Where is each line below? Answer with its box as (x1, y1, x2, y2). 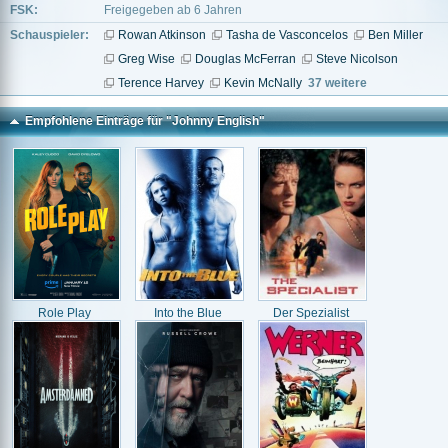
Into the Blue (153, 306, 222, 320)
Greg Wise (118, 52, 175, 66)
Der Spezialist (272, 306, 349, 320)
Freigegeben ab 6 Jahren (104, 3, 242, 17)
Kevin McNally (224, 76, 302, 90)
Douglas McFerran (195, 52, 296, 66)
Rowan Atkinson (118, 28, 206, 42)
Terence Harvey (118, 76, 204, 90)
